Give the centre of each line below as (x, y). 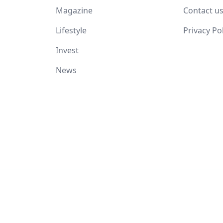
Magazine (74, 10)
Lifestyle (71, 30)
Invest (67, 50)
